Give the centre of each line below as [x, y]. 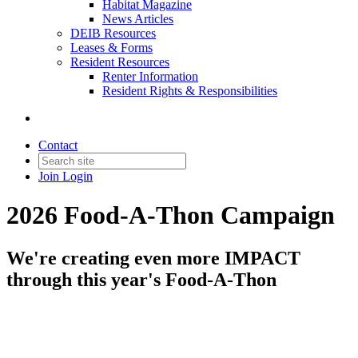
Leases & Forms [111, 48]
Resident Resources [120, 62]
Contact [58, 145]
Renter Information [150, 76]
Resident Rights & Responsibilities [190, 91]
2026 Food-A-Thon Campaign [171, 215]
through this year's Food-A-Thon [141, 279]
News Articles [138, 19]
